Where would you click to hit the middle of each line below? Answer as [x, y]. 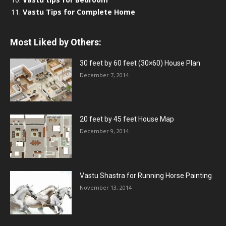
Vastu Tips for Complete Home [79, 12]
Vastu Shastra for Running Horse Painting [146, 176]
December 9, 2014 [104, 131]
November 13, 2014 [106, 188]
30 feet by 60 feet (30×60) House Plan [140, 63]
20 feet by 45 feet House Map [127, 119]
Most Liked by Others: [56, 42]
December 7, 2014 [104, 75]
